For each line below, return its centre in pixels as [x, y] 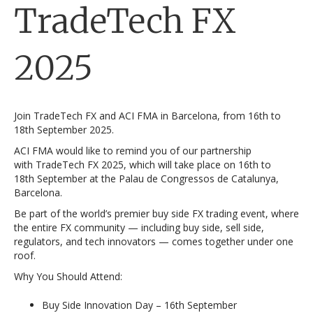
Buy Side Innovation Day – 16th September [139, 305]
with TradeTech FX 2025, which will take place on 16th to [143, 165]
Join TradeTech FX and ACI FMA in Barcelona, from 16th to [147, 116]
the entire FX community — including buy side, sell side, [139, 227]
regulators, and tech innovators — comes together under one [154, 241]
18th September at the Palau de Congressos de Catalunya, [146, 179]
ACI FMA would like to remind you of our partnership [133, 151]
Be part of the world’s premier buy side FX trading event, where [156, 213]
